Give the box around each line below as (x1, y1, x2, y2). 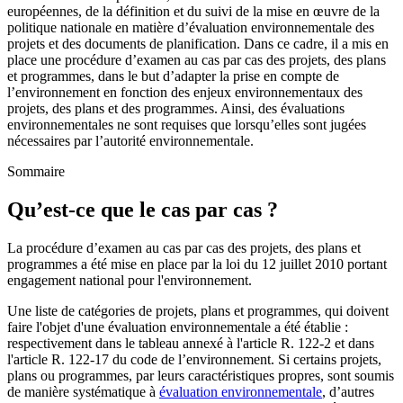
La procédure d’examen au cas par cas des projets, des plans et (7, 239, 361, 255)
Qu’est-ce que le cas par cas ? (7, 197, 278, 221)
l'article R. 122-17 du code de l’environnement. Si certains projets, (7, 351, 381, 367)
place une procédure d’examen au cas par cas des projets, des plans (7, 51, 386, 67)
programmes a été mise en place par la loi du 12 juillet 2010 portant (7, 255, 387, 272)
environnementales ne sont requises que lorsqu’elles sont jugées (7, 116, 366, 132)
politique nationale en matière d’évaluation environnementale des (7, 19, 374, 35)
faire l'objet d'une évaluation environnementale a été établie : (7, 318, 348, 335)
